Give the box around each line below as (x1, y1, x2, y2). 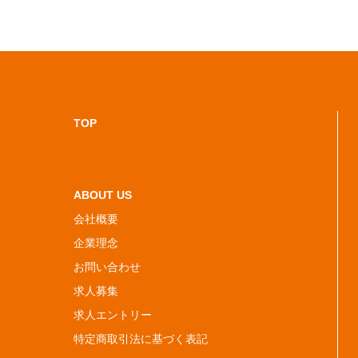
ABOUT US (74, 189, 132, 201)
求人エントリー (74, 308, 152, 321)
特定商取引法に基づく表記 (74, 332, 208, 345)
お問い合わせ (74, 261, 141, 273)
